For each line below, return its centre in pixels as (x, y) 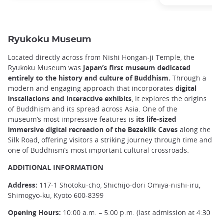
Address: (23, 185)
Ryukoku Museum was (45, 68)
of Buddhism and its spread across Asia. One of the (93, 109)
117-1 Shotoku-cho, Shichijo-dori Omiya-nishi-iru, (119, 185)
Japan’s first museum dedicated (137, 68)
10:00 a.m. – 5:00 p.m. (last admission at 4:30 (136, 212)
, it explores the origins (169, 99)
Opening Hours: (34, 212)
